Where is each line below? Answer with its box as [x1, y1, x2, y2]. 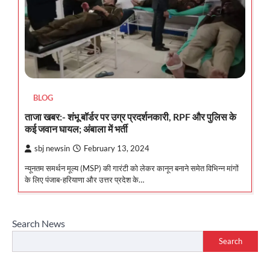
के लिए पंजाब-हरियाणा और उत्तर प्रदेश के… [25, 174, 144, 184]
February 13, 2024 [84, 143, 149, 153]
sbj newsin [34, 143, 70, 153]
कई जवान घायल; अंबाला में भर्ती [25, 122, 128, 134]
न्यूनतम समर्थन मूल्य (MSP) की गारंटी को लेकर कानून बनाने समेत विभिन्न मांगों [25, 163, 239, 173]
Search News [12, 217, 65, 229]
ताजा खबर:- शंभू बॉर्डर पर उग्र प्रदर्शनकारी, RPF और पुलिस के [25, 110, 236, 122]
